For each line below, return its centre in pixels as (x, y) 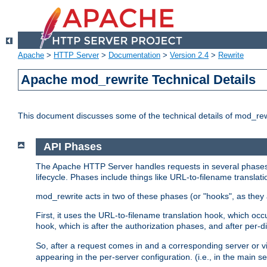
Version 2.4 (189, 55)
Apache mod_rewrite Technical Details (139, 80)
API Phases (72, 147)
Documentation (134, 55)
